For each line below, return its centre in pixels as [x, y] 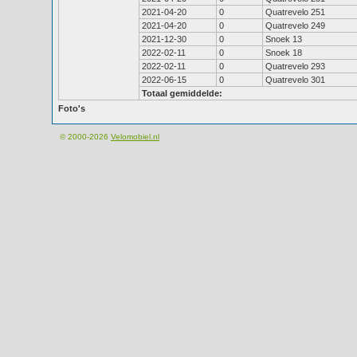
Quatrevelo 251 [295, 12]
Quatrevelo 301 [295, 80]
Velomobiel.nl [135, 137]
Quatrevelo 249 [295, 25]
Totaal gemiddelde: [182, 93]
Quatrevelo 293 [295, 66]
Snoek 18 [284, 53]
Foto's [72, 108]
